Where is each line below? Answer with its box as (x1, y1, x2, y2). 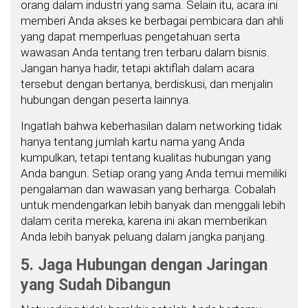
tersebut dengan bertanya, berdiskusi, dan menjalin (21, 76, 273, 91)
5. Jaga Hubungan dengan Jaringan (21, 255, 267, 274)
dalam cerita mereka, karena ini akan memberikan (21, 213, 267, 228)
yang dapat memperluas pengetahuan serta (21, 29, 240, 43)
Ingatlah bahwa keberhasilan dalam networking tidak (21, 118, 282, 133)
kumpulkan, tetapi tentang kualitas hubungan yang (21, 150, 271, 164)
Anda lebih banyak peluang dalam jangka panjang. (21, 229, 267, 243)
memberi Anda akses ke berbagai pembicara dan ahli (21, 13, 283, 27)
